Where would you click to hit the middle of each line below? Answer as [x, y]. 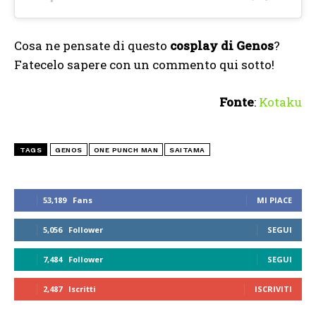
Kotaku [280, 102]
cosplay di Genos [222, 46]
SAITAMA [187, 150]
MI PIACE [274, 200]
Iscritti [82, 289]
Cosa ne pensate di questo [92, 46]
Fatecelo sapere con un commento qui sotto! [144, 65]
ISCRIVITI [273, 289]
